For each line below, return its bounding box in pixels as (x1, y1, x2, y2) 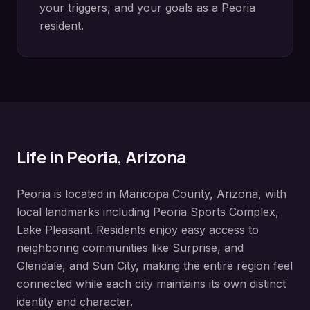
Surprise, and (172, 241, 244, 255)
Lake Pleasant (17, 223, 90, 237)
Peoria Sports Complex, (153, 205, 279, 219)
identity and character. (17, 295, 133, 309)
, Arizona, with (210, 187, 286, 201)
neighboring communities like (17, 241, 172, 255)
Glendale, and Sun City (17, 259, 136, 273)
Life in (17, 145, 67, 168)
